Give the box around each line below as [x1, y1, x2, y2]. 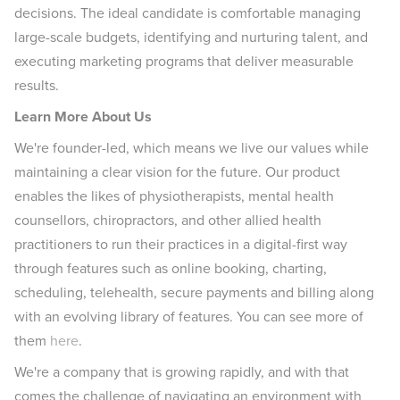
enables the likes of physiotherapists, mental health [14, 186, 334, 206]
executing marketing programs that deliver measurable [14, 51, 354, 71]
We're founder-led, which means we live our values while [14, 137, 369, 158]
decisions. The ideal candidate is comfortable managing [14, 3, 361, 23]
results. [14, 75, 59, 96]
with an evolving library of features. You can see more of [14, 306, 363, 327]
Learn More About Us [14, 106, 152, 127]
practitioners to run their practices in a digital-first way [14, 234, 347, 254]
